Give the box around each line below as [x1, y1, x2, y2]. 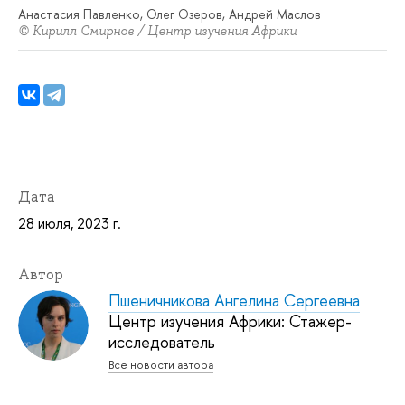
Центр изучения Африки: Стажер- [108, 309, 352, 333]
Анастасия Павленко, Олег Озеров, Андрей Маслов [18, 5, 321, 24]
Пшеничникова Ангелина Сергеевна [108, 288, 360, 312]
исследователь [108, 330, 215, 353]
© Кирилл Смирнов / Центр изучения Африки [18, 23, 297, 40]
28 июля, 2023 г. [18, 212, 121, 233]
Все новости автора [108, 356, 213, 372]
